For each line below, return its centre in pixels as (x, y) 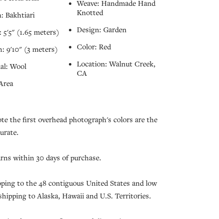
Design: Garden (102, 30)
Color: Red (94, 47)
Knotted (90, 13)
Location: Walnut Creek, (116, 64)
